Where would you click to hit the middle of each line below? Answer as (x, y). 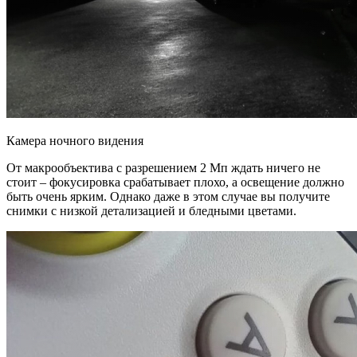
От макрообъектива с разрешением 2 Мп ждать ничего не (163, 167)
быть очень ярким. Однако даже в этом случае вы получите (168, 196)
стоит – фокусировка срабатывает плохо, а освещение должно (175, 182)
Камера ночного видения (75, 140)
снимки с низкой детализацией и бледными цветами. (151, 210)
